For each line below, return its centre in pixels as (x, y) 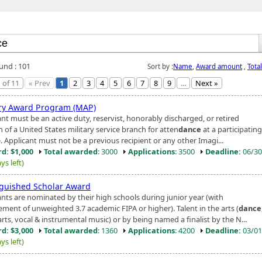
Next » (207, 83)
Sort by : (160, 66)
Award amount (219, 66)
